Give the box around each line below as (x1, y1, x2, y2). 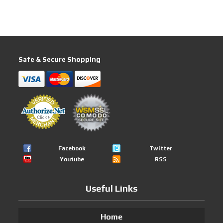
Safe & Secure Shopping (18, 55, 101, 63)
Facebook (58, 145, 86, 152)
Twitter (149, 145, 173, 152)
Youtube (60, 156, 85, 163)
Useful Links (86, 183, 137, 194)
